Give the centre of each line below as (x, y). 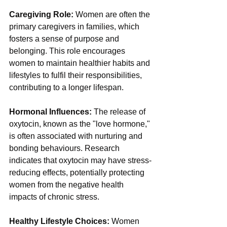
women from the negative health (67, 185)
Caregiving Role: (41, 15)
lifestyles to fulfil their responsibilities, (77, 75)
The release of (120, 112)
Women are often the (113, 15)
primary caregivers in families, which (75, 27)
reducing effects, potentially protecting (78, 173)
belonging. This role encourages (68, 51)
